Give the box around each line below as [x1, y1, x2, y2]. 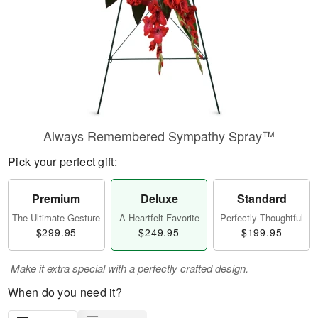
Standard [236, 190, 287, 207]
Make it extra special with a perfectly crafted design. [11, 261, 248, 275]
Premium [32, 190, 81, 207]
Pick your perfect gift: [8, 153, 117, 170]
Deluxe [140, 190, 178, 207]
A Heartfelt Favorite [119, 211, 199, 224]
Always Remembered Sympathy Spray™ [43, 126, 275, 145]
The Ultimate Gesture [12, 211, 101, 224]
